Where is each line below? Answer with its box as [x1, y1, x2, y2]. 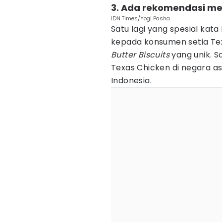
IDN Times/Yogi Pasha [111, 14, 170, 22]
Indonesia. [111, 75, 154, 86]
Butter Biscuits [111, 49, 170, 60]
